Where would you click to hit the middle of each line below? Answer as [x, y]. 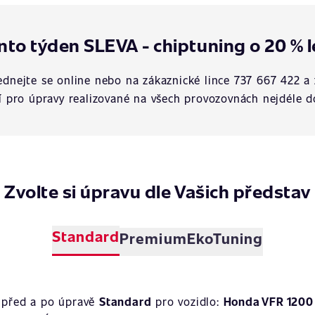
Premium [153, 238]
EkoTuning [225, 238]
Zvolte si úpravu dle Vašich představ [157, 191]
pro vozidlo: [187, 301]
